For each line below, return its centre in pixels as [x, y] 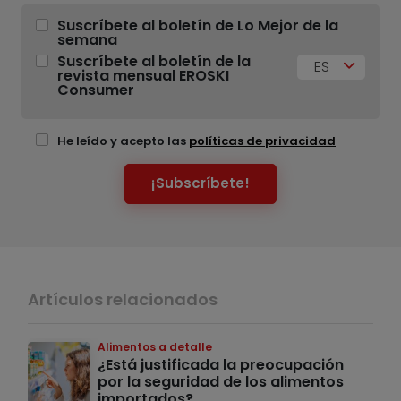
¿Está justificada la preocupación [221, 364]
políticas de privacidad [262, 141]
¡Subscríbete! [200, 183]
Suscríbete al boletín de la [154, 61]
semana [87, 39]
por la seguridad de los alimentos [221, 381]
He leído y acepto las [123, 141]
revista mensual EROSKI [143, 75]
